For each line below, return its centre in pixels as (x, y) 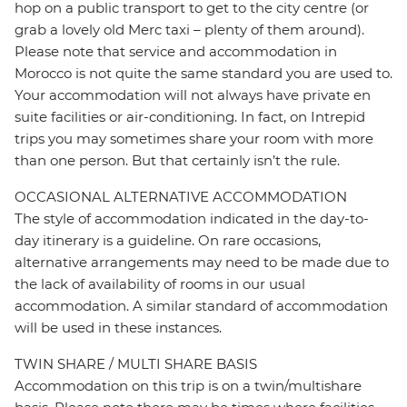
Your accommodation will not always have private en (193, 95)
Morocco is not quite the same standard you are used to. (203, 74)
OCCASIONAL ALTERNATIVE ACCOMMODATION (181, 197)
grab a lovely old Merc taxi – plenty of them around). (189, 30)
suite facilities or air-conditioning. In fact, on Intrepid (190, 117)
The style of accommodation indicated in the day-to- (192, 219)
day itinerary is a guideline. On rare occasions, (168, 241)
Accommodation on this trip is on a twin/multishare (188, 386)
